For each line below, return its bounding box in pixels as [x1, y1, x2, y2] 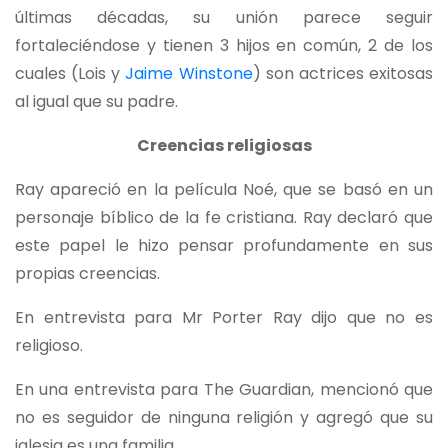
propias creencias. [15, 262, 160, 286]
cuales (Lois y [15, 62, 126, 86]
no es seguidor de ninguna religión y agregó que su [15, 406, 433, 430]
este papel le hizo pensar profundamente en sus [15, 234, 433, 258]
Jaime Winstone [125, 62, 253, 86]
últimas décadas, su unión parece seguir [15, 6, 433, 30]
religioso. [15, 334, 83, 358]
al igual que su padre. [15, 90, 178, 114]
